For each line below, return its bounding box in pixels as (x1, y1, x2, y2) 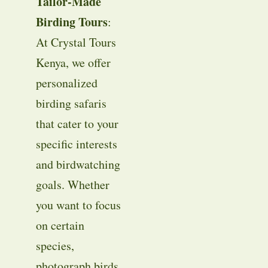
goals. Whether (36, 176, 109, 193)
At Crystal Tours (36, 33, 116, 50)
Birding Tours (36, 13, 108, 31)
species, (36, 237, 74, 254)
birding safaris (36, 95, 106, 111)
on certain (36, 217, 84, 233)
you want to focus (36, 196, 121, 213)
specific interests (36, 135, 117, 152)
